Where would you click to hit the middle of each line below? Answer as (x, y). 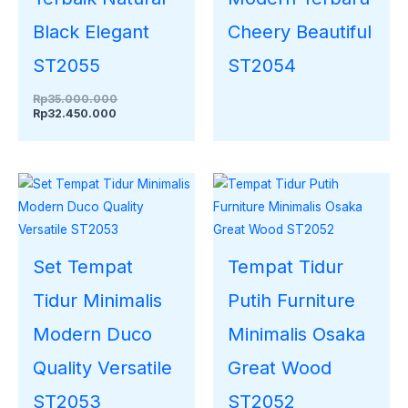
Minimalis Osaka (297, 335)
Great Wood (280, 368)
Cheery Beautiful (300, 31)
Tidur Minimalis (98, 301)
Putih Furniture (292, 301)
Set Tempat (83, 267)
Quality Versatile (103, 368)
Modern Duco (93, 335)
